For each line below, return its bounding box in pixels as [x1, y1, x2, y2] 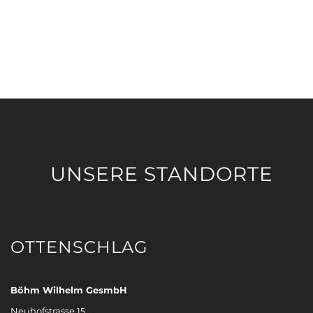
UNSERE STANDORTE [50, 161, 273, 186]
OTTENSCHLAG [10, 236, 148, 257]
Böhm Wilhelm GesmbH [10, 284, 127, 296]
